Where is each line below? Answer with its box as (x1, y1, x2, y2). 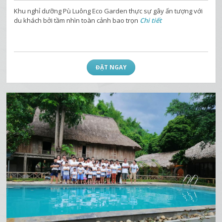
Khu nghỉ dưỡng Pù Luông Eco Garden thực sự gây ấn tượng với (14, 6, 203, 15)
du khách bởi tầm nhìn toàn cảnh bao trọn (14, 15, 140, 25)
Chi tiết (140, 15, 162, 25)
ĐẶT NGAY (95, 63, 126, 71)
